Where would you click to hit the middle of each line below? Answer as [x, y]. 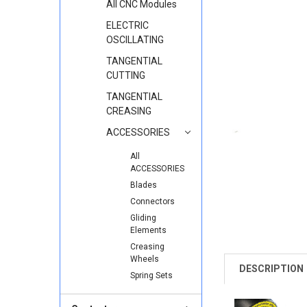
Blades [143, 185]
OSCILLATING [135, 39]
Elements [148, 230]
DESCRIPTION [272, 268]
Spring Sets [151, 275]
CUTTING [125, 75]
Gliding [143, 218]
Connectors [152, 201]
